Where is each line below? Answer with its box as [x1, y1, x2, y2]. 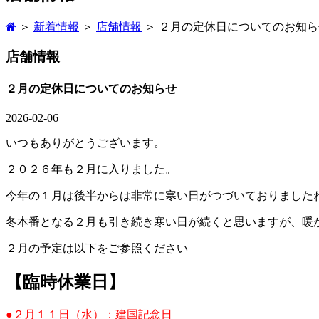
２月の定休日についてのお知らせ [6, 82, 177, 95]
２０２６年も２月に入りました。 [6, 162, 177, 175]
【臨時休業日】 [6, 272, 125, 291]
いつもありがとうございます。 [6, 136, 165, 149]
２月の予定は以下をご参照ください [6, 241, 188, 254]
